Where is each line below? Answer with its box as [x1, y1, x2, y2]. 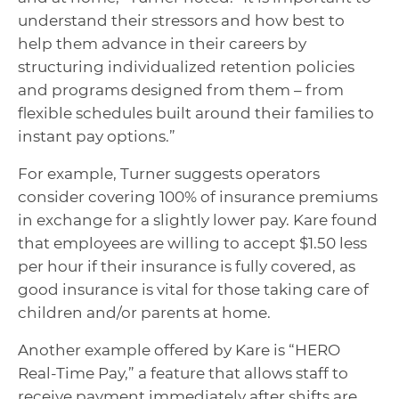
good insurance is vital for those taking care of [18, 281, 369, 299]
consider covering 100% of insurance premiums [18, 188, 378, 207]
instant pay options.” [18, 127, 175, 146]
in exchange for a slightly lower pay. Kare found [18, 211, 378, 230]
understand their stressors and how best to [18, 12, 345, 30]
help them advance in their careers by [18, 35, 306, 53]
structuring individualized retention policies [18, 58, 354, 77]
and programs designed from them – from [18, 81, 344, 100]
